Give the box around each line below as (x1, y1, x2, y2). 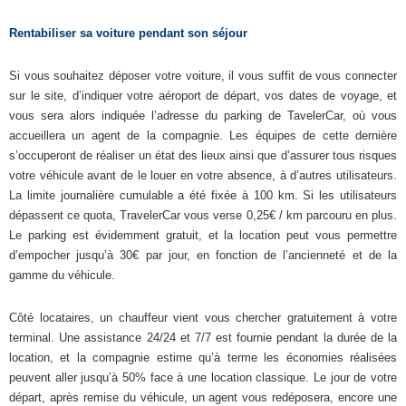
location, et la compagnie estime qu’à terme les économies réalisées (9, 351, 397, 365)
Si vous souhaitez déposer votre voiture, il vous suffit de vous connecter (9, 69, 397, 83)
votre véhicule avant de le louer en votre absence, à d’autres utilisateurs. (9, 169, 397, 183)
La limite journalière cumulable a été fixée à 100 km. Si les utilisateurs (9, 188, 397, 203)
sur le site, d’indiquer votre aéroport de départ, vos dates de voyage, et (9, 89, 397, 103)
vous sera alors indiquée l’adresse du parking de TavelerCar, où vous (9, 109, 397, 123)
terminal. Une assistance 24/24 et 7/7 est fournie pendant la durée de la (9, 331, 397, 345)
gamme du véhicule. (9, 268, 115, 283)
